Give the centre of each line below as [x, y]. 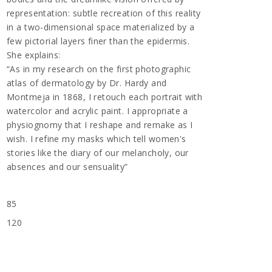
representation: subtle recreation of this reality [104, 13]
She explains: [34, 55]
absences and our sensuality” [67, 167]
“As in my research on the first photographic [99, 69]
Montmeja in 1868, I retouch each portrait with [105, 97]
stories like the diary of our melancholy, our [98, 153]
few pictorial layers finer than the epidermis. [98, 41]
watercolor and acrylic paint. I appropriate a [97, 111]
